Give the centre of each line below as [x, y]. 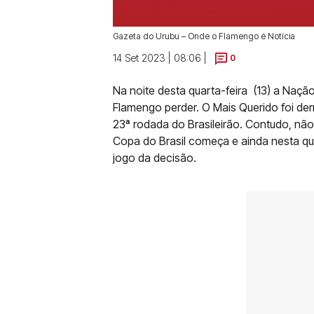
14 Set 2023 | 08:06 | [160, 58]
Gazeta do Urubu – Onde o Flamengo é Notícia [204, 36]
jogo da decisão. [156, 158]
